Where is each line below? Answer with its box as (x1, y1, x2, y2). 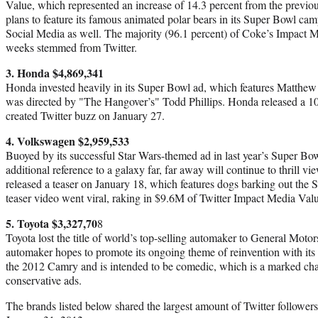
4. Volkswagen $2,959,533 (6, 132, 129, 149)
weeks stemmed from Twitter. (6, 39, 137, 55)
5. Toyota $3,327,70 (6, 214, 97, 231)
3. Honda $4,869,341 (6, 64, 107, 81)
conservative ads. (6, 272, 82, 287)
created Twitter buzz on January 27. (6, 107, 165, 123)
